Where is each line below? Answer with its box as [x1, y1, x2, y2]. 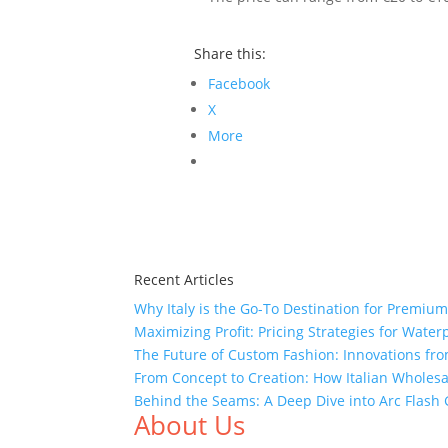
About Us [134, 407, 246, 443]
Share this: [193, 44, 266, 63]
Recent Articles [134, 270, 235, 289]
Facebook [207, 74, 270, 93]
